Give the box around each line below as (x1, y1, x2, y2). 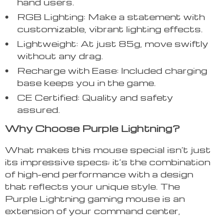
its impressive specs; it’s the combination (5, 156, 210, 168)
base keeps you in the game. (17, 77, 156, 88)
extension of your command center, (5, 205, 180, 217)
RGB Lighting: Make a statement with (17, 11, 205, 22)
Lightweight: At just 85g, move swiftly (17, 38, 208, 49)
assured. (17, 104, 60, 115)
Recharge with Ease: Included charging (17, 65, 207, 76)
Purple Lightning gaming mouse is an (5, 193, 185, 204)
